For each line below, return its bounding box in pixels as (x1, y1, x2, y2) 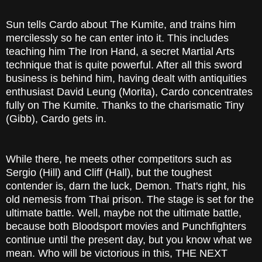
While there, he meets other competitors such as (6, 153, 232, 166)
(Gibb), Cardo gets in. (6, 113, 106, 125)
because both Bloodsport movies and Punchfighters (6, 220, 246, 233)
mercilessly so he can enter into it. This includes (6, 32, 229, 44)
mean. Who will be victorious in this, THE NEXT (6, 247, 227, 260)
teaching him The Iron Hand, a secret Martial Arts (6, 46, 235, 58)
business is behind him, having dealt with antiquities (6, 73, 247, 85)
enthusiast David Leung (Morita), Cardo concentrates (6, 86, 253, 98)
